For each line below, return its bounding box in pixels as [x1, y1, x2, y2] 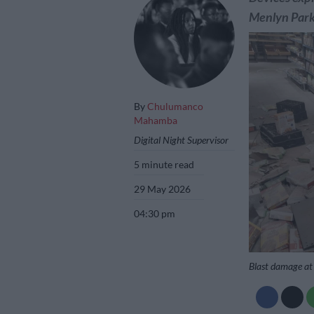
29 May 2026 [134, 182, 191, 195]
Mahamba [134, 114, 177, 126]
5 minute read [134, 158, 195, 170]
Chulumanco [147, 100, 203, 112]
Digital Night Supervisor [134, 133, 228, 146]
